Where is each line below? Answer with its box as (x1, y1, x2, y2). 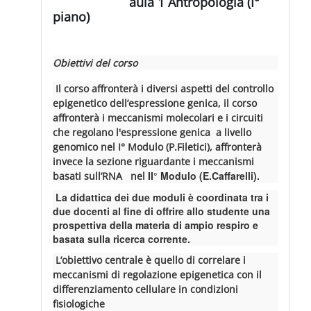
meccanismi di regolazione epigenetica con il (53, 267, 262, 281)
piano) (53, 8, 90, 25)
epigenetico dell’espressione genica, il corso (53, 96, 258, 110)
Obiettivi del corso (53, 56, 138, 69)
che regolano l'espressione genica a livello (53, 125, 252, 139)
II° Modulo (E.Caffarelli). (148, 168, 260, 183)
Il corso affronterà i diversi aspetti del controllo (53, 81, 274, 95)
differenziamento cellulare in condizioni (53, 282, 239, 296)
